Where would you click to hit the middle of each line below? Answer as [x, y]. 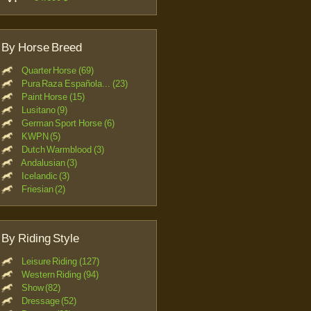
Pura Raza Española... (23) [74, 84]
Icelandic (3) [45, 176]
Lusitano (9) [44, 110]
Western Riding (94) [60, 275]
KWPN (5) [41, 137]
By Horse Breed [42, 48]
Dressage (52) [49, 301]
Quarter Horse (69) [58, 71]
